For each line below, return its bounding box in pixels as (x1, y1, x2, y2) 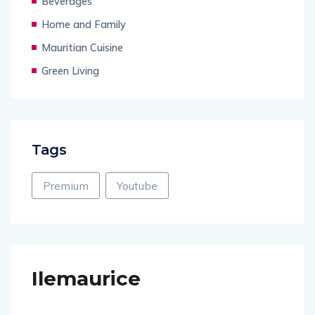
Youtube (117, 179, 157, 193)
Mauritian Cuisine (41, 41, 123, 55)
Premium (43, 179, 89, 193)
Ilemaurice (32, 266, 141, 291)
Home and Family (41, 18, 126, 32)
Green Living (41, 64, 99, 78)
